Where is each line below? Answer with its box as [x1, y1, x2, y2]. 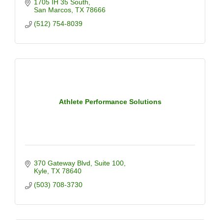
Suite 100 [94, 159, 124, 167]
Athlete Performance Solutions [58, 98, 162, 106]
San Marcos [33, 6, 71, 14]
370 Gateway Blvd [33, 159, 90, 167]
